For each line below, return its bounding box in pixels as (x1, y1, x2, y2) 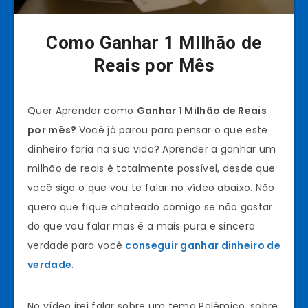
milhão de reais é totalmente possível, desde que (27, 161, 276, 175)
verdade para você (27, 238, 126, 252)
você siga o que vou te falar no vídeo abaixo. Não (27, 180, 275, 195)
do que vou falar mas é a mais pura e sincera (27, 219, 256, 233)
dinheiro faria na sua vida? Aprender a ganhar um (27, 142, 276, 156)
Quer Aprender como (27, 103, 137, 118)
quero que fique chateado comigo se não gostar (27, 199, 273, 214)
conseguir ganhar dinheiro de (125, 238, 280, 252)
